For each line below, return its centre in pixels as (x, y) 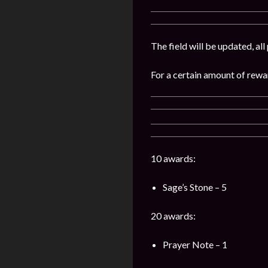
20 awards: (173, 216)
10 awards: (173, 158)
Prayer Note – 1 (195, 244)
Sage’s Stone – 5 (195, 187)
